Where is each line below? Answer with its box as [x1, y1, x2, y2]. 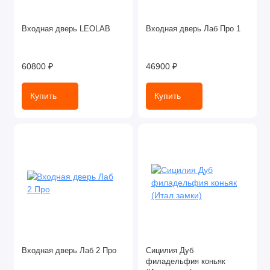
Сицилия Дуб [146, 246, 193, 256]
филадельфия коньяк [146, 257, 225, 266]
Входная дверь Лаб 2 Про [22, 246, 116, 256]
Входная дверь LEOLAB [22, 25, 110, 34]
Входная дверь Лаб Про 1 [146, 25, 240, 34]
